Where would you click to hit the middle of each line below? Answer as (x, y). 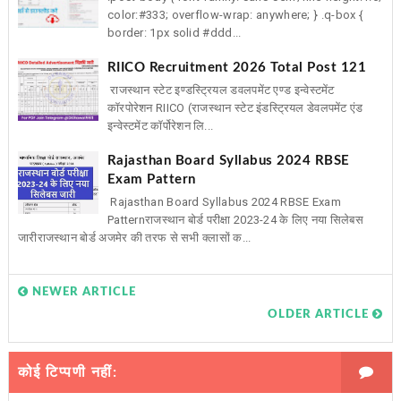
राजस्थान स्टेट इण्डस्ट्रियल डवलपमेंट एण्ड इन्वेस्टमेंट (221, 90)
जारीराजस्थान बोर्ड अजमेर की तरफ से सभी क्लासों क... (134, 238)
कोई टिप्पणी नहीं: (68, 372)
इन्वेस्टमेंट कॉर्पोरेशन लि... (160, 126)
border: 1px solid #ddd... (174, 33)
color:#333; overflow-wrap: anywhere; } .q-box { (235, 15)
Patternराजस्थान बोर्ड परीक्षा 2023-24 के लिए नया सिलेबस (235, 220)
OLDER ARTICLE (320, 314)
